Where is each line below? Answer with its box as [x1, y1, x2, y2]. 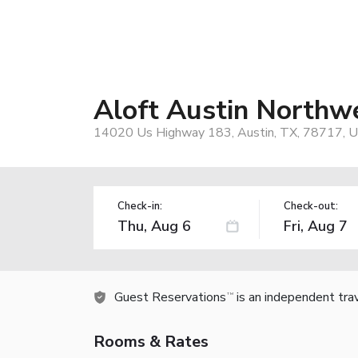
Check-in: [117, 198, 162, 213]
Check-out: [283, 198, 338, 213]
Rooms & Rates [93, 330, 209, 352]
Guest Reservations [114, 288, 226, 306]
